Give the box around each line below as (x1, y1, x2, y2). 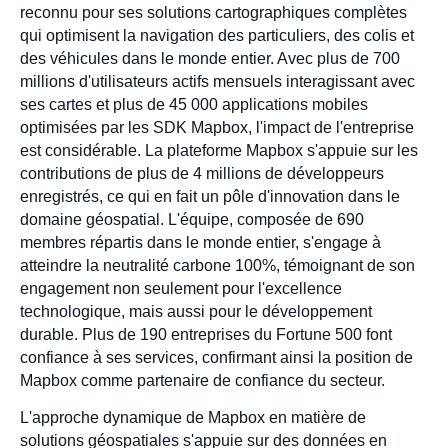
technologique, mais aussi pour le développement (20, 303, 372, 321)
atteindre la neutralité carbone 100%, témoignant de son (20, 257, 415, 275)
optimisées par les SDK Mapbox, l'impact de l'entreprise (20, 119, 414, 137)
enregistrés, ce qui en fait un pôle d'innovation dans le (20, 188, 400, 206)
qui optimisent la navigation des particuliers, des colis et (20, 27, 414, 45)
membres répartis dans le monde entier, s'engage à (20, 234, 381, 252)
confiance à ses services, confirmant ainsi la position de (20, 349, 413, 367)
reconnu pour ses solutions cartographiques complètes (20, 4, 407, 22)
